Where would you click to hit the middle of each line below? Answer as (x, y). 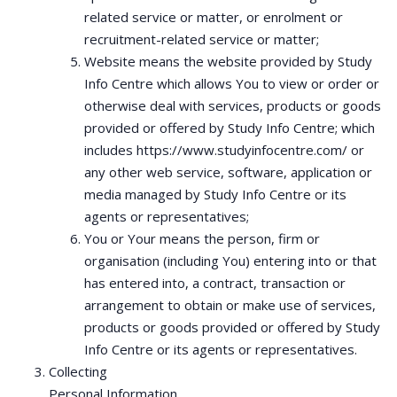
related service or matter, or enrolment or (214, 17)
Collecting (78, 371)
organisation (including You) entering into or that (230, 261)
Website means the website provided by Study (228, 61)
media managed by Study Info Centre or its (215, 194)
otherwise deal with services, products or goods (233, 105)
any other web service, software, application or (228, 172)
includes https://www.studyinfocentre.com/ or (224, 150)
